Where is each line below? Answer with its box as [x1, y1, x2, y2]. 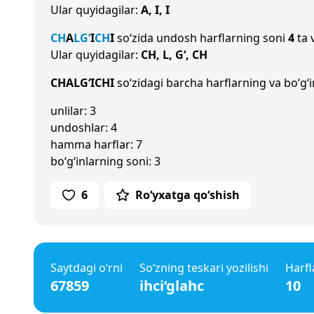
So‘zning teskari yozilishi [139, 260, 268, 275]
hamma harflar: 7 [50, 137, 142, 152]
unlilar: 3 [50, 103, 96, 118]
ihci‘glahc [139, 276, 204, 295]
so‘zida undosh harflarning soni [114, 30, 288, 46]
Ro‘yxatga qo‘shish [135, 187, 240, 203]
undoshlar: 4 [50, 120, 117, 135]
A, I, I [141, 2, 170, 18]
